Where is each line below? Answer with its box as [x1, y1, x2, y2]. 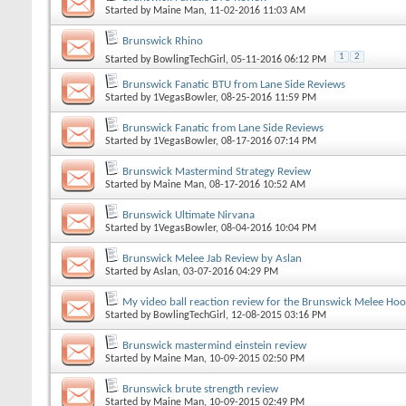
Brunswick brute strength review [122, 382, 278, 395]
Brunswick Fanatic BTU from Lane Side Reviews [122, 78, 345, 91]
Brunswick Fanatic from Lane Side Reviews [122, 121, 324, 134]
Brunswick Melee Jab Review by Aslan [122, 252, 302, 265]
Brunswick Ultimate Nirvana [122, 208, 255, 221]
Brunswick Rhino [122, 34, 203, 47]
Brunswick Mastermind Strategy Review [122, 165, 311, 178]
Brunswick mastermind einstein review [122, 339, 306, 352]
